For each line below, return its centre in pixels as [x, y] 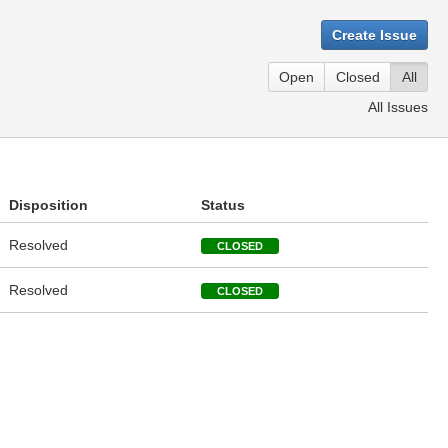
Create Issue [374, 35]
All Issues [398, 107]
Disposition [48, 205]
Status [223, 205]
